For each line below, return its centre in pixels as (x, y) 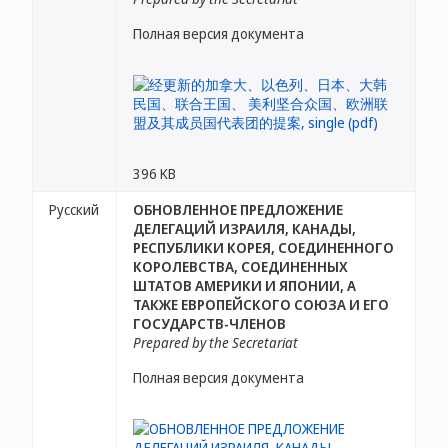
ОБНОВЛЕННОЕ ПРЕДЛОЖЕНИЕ (238, 209)
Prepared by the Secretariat (215, 342)
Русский (74, 209)
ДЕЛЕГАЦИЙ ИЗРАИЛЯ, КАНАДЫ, (244, 228)
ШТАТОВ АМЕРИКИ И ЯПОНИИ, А (244, 285)
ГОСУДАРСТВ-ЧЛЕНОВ (209, 323)
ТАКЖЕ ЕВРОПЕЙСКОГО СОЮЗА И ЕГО (261, 304)
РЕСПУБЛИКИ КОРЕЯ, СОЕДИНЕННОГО (263, 247)
